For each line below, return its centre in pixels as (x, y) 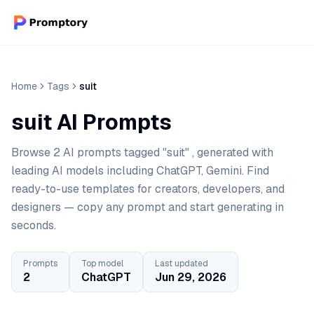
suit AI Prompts (91, 122)
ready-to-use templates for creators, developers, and (148, 189)
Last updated (182, 264)
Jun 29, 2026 (191, 277)
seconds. (34, 225)
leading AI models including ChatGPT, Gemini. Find (140, 171)
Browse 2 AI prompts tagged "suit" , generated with (142, 152)
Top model (102, 264)
